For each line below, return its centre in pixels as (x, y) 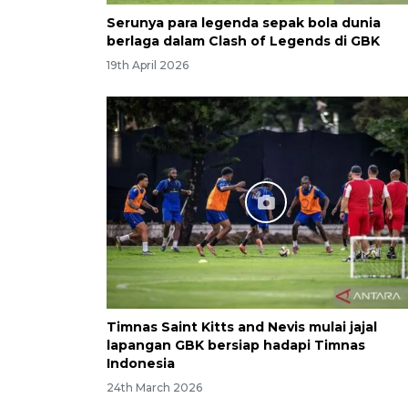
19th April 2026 (148, 65)
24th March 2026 (154, 387)
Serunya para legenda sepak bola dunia (244, 22)
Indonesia (141, 363)
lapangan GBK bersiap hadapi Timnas (236, 345)
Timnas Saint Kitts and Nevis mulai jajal (242, 326)
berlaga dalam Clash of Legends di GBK (243, 41)
